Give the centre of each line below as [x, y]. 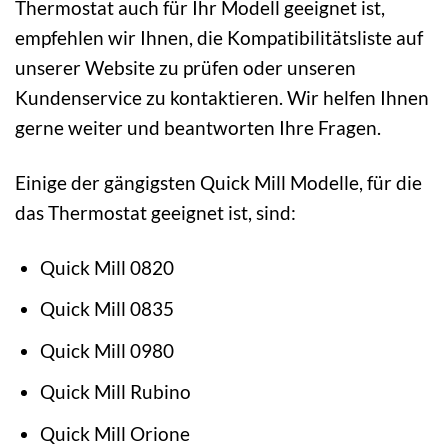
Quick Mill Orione [114, 433]
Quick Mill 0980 [106, 350]
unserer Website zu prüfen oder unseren [185, 67]
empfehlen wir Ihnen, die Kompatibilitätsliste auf [219, 37]
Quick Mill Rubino [115, 392]
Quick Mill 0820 [106, 267]
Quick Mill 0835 [106, 309]
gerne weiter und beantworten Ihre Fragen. [198, 127]
